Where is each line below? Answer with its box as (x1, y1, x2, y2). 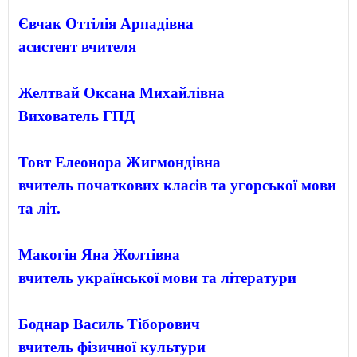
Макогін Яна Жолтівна (18, 245, 180, 263)
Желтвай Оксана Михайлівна (18, 84, 225, 101)
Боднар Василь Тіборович (18, 315, 200, 332)
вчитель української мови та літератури (18, 269, 296, 286)
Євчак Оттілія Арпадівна (18, 14, 194, 32)
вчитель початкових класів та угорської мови (18, 176, 336, 194)
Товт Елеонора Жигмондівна (18, 153, 221, 171)
